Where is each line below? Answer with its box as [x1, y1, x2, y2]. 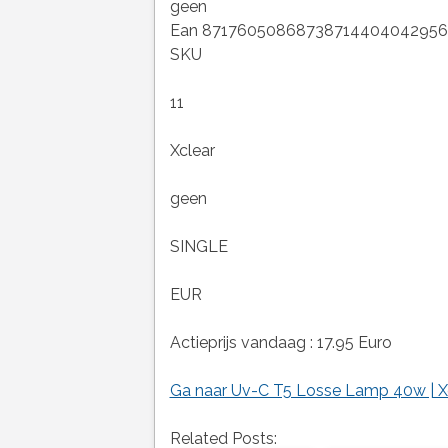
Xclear [169, 140, 215, 160]
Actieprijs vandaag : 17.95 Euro [169, 332, 392, 352]
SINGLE [169, 236, 228, 256]
